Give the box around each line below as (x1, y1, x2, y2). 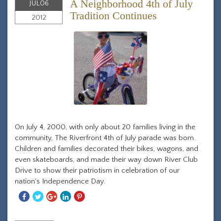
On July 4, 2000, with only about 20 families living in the (15, 123, 195, 131)
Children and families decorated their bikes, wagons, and (15, 145, 198, 153)
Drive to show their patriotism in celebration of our (15, 166, 180, 175)
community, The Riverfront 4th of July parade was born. (15, 134, 196, 142)
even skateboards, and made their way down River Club (15, 155, 198, 164)
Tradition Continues (70, 9, 157, 22)
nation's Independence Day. (15, 177, 106, 185)
